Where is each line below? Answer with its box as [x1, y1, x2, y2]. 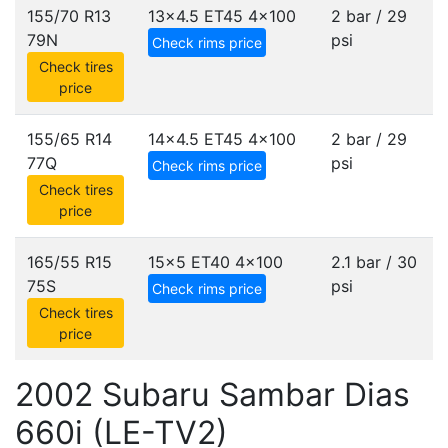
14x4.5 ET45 [148, 129, 243, 149]
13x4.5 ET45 [148, 6, 243, 26]
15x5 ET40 [148, 252, 230, 272]
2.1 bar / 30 [331, 252, 417, 272]
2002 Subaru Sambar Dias [15, 375, 410, 414]
